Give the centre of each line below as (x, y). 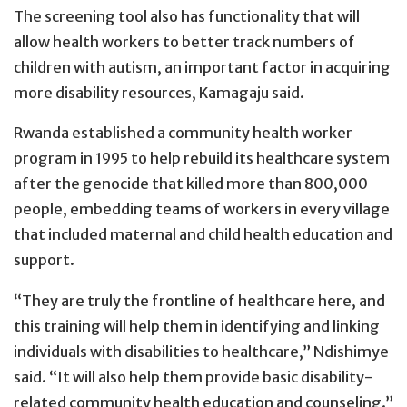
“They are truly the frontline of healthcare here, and (199, 300)
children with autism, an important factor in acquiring (202, 68)
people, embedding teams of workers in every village (202, 209)
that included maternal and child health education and (203, 235)
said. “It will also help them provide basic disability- (193, 377)
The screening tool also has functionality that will (187, 17)
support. (44, 260)
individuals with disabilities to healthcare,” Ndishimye (201, 351)
